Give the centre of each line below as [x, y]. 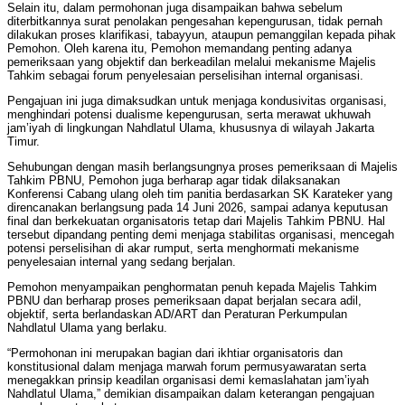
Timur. [24, 142]
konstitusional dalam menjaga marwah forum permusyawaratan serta [187, 367]
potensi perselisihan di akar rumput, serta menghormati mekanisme [183, 249]
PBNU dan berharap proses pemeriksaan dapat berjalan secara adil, [184, 301]
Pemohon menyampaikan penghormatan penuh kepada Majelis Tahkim [192, 287]
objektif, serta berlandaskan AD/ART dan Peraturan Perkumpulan [177, 315]
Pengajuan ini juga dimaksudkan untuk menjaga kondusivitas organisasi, [197, 101]
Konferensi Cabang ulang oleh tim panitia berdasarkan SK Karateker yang [200, 194]
